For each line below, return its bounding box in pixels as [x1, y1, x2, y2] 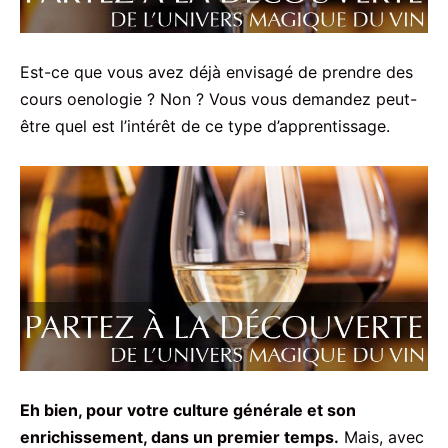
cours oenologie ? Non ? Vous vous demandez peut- [20, 88, 417, 109]
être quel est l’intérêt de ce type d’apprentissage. [20, 115, 390, 136]
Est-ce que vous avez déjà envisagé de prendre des [20, 61, 413, 82]
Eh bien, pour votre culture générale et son [20, 400, 356, 421]
